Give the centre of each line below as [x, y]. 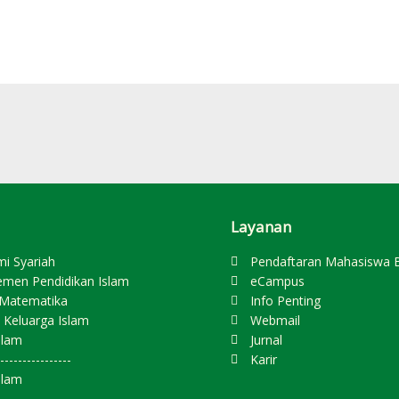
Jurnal [266, 339]
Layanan [261, 226]
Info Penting [285, 300]
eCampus [277, 281]
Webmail [275, 320]
